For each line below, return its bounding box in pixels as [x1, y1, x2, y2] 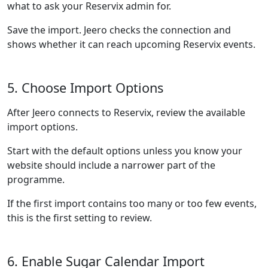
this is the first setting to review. [7, 211, 152, 224]
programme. [7, 173, 65, 186]
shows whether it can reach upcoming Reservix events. [7, 38, 255, 51]
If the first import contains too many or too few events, [7, 197, 257, 210]
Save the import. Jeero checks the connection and [7, 23, 231, 36]
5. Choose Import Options [7, 79, 163, 96]
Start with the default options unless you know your [7, 144, 242, 157]
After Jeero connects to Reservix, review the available [7, 106, 245, 119]
